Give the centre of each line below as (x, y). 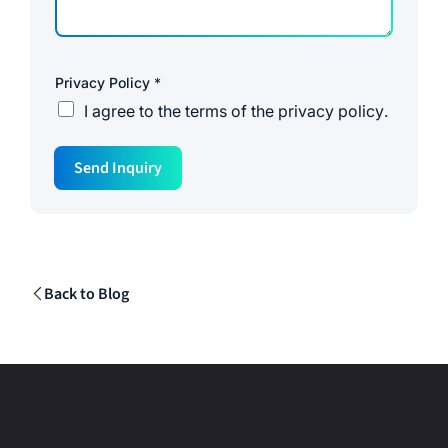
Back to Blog (86, 293)
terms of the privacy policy (284, 110)
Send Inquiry (118, 167)
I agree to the (134, 110)
